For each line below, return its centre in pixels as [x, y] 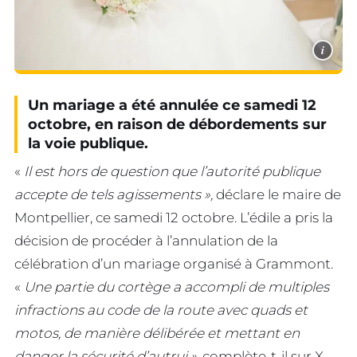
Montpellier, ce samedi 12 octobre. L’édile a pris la [174, 217]
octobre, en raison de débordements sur [177, 124]
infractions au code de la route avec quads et [161, 310]
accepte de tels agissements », [114, 194]
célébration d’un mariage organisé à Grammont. [174, 263]
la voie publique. [88, 143]
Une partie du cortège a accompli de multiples [177, 286]
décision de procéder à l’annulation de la [146, 240]
